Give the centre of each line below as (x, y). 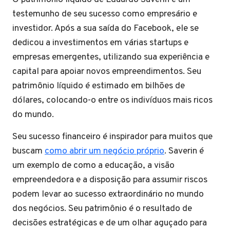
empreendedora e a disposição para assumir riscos (110, 180)
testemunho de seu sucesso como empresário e (105, 14)
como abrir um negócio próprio (104, 151)
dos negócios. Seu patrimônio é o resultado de (102, 209)
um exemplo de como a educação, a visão (93, 166)
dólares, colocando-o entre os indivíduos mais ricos (112, 100)
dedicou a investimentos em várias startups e (100, 43)
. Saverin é (184, 151)
